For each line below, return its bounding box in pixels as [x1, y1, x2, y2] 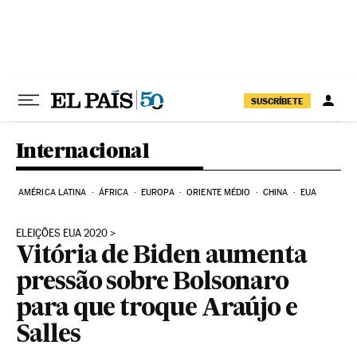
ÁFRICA [98, 187, 129, 198]
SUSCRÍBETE [251, 95, 304, 107]
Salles [16, 324, 80, 347]
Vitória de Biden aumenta [16, 245, 308, 269]
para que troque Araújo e [16, 297, 298, 321]
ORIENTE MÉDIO [186, 187, 251, 198]
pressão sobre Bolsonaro [16, 271, 289, 295]
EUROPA [141, 187, 175, 198]
